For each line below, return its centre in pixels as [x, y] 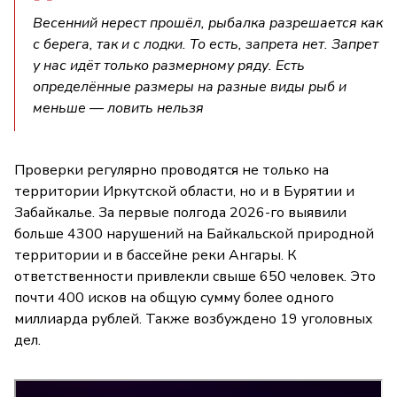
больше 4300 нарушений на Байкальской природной [194, 234]
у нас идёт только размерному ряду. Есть [169, 66]
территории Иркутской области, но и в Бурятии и [184, 192]
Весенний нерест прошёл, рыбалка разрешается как [208, 23]
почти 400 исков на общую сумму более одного [174, 298]
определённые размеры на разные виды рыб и [190, 87]
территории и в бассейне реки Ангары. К [156, 256]
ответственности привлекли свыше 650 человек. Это [195, 277]
